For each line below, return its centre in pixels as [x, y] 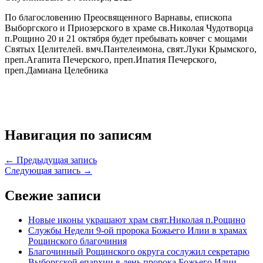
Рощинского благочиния [77, 241]
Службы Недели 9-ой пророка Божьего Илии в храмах [138, 231]
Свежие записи [53, 195]
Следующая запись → [48, 170]
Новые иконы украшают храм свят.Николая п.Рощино [137, 220]
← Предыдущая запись [51, 160]
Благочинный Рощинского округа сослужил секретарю [139, 252]
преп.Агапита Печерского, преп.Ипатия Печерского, [111, 59]
